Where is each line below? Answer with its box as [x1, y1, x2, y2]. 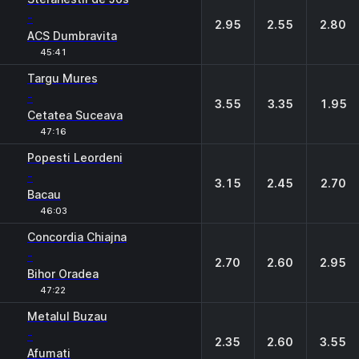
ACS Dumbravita [27, 29, 117, 42]
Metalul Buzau [27, 309, 107, 323]
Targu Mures [27, 71, 98, 85]
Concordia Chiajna [27, 230, 127, 244]
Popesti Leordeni [27, 151, 123, 164]
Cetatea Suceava [27, 108, 123, 122]
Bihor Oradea [27, 267, 99, 280]
